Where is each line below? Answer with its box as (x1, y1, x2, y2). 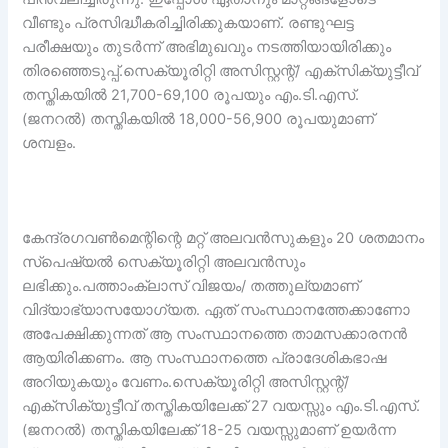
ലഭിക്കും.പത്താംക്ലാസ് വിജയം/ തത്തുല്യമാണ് (22, 276, 360, 295)
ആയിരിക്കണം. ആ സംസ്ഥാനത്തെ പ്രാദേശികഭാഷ (22, 348, 387, 367)
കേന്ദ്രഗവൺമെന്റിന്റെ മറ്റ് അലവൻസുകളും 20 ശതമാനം (22, 228, 425, 247)
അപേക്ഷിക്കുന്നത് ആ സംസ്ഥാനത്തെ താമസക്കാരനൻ (22, 324, 408, 343)
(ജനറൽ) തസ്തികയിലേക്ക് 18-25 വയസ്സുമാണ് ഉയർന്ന (22, 420, 397, 439)
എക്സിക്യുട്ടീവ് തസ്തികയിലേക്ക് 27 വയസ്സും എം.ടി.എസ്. (22, 396, 421, 415)
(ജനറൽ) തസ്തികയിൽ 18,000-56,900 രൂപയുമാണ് (22, 109, 375, 128)
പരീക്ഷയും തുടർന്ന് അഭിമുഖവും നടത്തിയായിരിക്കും (22, 37, 392, 56)
